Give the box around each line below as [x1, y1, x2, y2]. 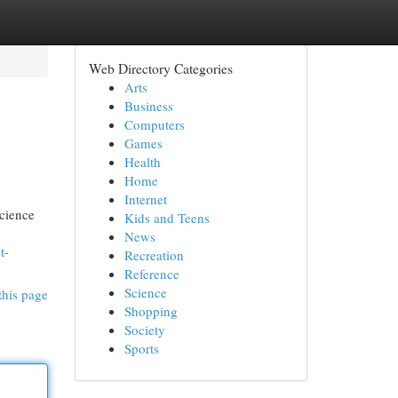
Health [123, 153, 161, 171]
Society [123, 321, 165, 338]
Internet [123, 190, 167, 208]
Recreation [123, 246, 184, 264]
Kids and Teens [123, 209, 210, 227]
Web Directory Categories [88, 59, 233, 77]
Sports [123, 339, 159, 357]
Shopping [123, 302, 178, 320]
